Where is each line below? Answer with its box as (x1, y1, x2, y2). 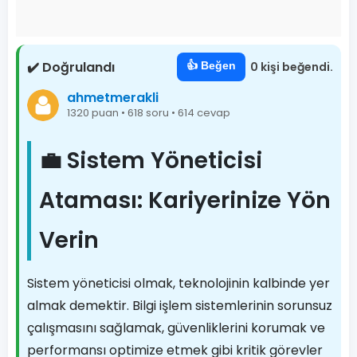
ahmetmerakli (67, 88, 159, 107)
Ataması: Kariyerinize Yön (39, 185, 331, 216)
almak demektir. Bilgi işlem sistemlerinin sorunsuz (27, 296, 332, 315)
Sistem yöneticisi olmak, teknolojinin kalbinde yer (27, 274, 330, 292)
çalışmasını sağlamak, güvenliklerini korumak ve (27, 319, 325, 337)
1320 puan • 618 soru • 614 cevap (67, 104, 230, 120)
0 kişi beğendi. (250, 59, 333, 75)
